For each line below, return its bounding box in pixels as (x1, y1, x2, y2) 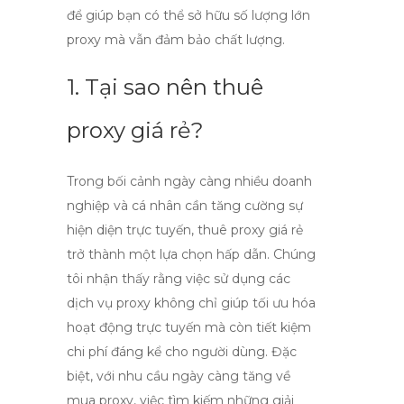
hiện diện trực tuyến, (67, 222, 197, 238)
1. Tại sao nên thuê (67, 74, 263, 100)
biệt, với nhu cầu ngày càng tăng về (67, 368, 290, 384)
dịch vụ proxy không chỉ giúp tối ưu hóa (67, 295, 316, 311)
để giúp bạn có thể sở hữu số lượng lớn (67, 7, 310, 23)
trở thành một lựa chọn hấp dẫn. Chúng (67, 246, 316, 262)
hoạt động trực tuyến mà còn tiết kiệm (67, 319, 311, 335)
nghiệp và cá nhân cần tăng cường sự (67, 197, 303, 214)
